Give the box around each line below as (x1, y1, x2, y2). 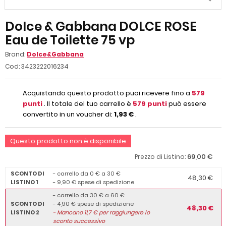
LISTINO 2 (11, 208, 39, 216)
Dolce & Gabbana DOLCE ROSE (5, 17, 197, 35)
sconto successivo (53, 216, 105, 225)
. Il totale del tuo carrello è (44, 98, 133, 108)
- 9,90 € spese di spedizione (53, 178, 134, 186)
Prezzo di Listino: (135, 152, 187, 161)
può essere (168, 98, 206, 108)
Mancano (57, 208, 84, 216)
